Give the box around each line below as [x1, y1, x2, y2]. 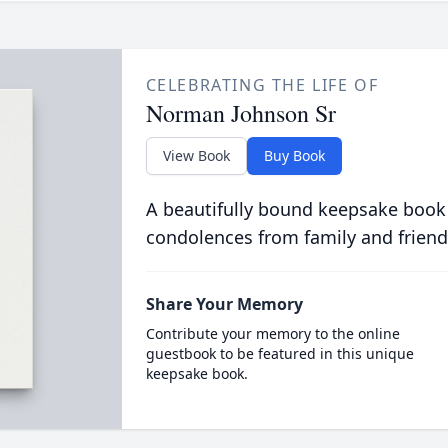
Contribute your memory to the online [145, 323, 400, 343]
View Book [162, 145, 230, 165]
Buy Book [263, 145, 325, 165]
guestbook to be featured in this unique [145, 343, 414, 363]
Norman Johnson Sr [145, 96, 336, 129]
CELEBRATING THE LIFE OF [145, 73, 379, 96]
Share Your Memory [145, 292, 303, 315]
